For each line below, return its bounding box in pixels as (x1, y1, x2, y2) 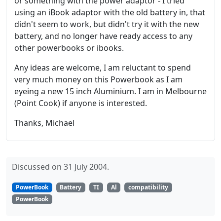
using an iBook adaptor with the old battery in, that (14, 7, 205, 18)
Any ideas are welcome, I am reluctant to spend (14, 62, 191, 73)
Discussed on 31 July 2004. (12, 161, 109, 172)
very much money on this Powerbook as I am (14, 74, 183, 85)
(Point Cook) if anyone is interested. (14, 98, 147, 109)
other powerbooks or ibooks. (14, 42, 124, 53)
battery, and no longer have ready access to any (14, 31, 192, 41)
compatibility (128, 183, 169, 191)
